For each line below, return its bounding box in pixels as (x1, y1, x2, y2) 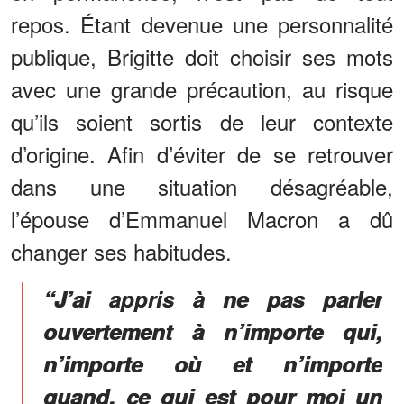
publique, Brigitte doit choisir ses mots (11, 41, 393, 73)
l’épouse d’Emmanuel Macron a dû (11, 203, 393, 235)
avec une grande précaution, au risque (11, 73, 393, 106)
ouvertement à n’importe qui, (43, 316, 382, 347)
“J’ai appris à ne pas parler (43, 283, 382, 315)
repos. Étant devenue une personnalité (11, 8, 393, 41)
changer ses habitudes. (11, 235, 232, 268)
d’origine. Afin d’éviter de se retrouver (11, 138, 393, 170)
